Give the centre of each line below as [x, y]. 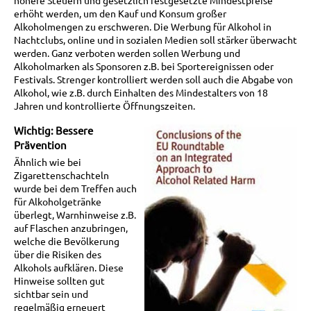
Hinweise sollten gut [59, 281]
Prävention [40, 145]
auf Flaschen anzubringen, [71, 228]
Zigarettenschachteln [61, 175]
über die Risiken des [58, 254]
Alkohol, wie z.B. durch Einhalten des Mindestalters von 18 [141, 92]
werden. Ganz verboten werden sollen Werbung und [127, 52]
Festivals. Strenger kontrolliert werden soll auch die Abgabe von [153, 79]
